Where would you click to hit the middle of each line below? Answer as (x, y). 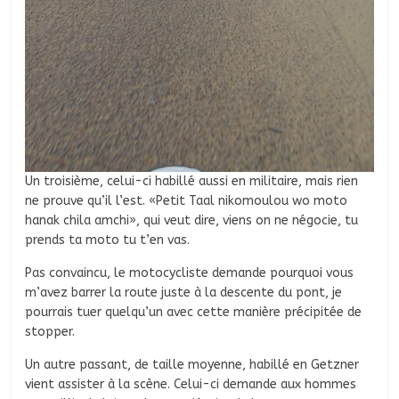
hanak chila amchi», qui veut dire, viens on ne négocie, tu (192, 220)
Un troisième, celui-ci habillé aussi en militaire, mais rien (192, 181)
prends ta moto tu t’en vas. (110, 240)
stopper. (52, 331)
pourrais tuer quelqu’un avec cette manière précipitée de (194, 312)
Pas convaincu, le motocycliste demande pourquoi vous (190, 273)
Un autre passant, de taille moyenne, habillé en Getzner (192, 364)
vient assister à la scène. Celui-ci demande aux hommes (191, 384)
